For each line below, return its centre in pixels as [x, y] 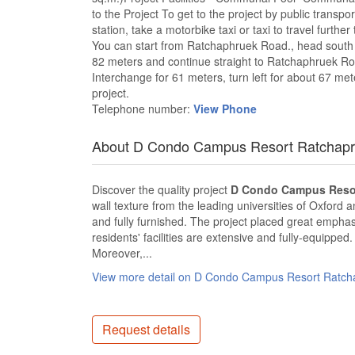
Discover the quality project [161, 189]
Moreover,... [122, 253]
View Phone [225, 109]
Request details [146, 329]
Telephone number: [143, 109]
